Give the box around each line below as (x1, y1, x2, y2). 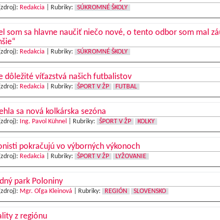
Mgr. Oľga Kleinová (19, 188, 72, 194)
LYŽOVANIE (115, 153, 146, 160)
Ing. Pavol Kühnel (19, 118, 67, 125)
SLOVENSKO (133, 188, 166, 194)
